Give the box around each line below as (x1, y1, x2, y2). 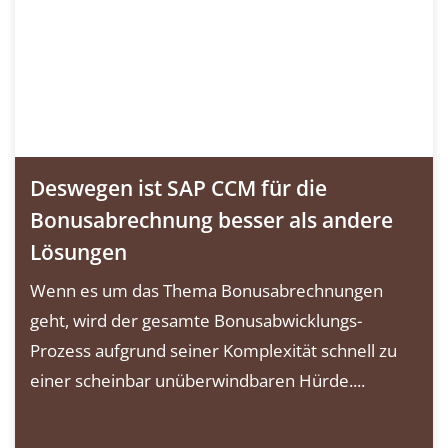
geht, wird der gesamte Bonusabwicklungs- (30, 308, 362, 332)
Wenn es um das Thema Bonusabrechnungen (30, 278, 383, 302)
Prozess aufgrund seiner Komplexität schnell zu (30, 338, 397, 362)
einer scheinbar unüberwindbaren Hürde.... (30, 368, 365, 392)
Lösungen (30, 237, 127, 266)
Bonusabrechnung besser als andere (30, 205, 393, 234)
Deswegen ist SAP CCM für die (30, 173, 327, 202)
